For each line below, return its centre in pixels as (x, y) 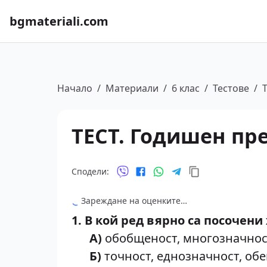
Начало (75, 88)
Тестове (231, 88)
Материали (132, 88)
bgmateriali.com (59, 21)
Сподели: (90, 171)
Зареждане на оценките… (134, 201)
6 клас (186, 88)
